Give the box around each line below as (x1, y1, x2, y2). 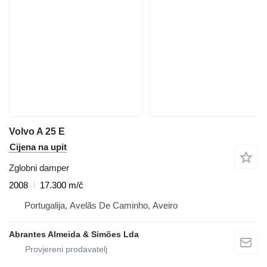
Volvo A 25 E (9, 126, 65, 136)
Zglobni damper (9, 162, 69, 173)
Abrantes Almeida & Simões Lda (9, 229, 139, 239)
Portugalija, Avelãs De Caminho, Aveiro (24, 200, 178, 210)
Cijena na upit (10, 141, 67, 152)
